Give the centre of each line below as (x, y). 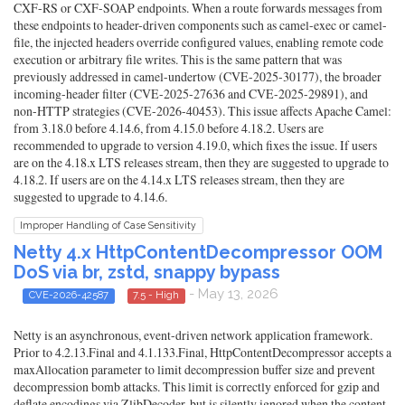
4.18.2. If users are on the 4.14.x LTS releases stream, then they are (179, 180)
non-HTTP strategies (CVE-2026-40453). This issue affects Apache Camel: (202, 111)
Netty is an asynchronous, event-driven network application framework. (193, 334)
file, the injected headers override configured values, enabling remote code (198, 42)
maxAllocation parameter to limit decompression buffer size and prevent (194, 369)
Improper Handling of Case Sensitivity (108, 226)
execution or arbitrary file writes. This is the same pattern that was (178, 60)
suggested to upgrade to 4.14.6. (90, 197)
